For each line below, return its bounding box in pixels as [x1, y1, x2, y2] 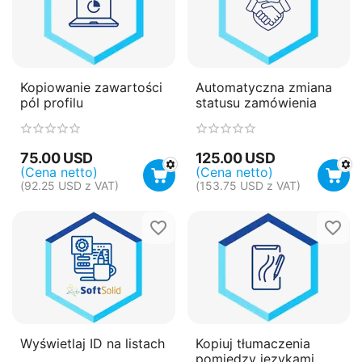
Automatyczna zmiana [195, 78, 332, 95]
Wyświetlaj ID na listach [20, 335, 165, 352]
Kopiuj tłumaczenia [195, 335, 310, 352]
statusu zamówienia [195, 94, 317, 111]
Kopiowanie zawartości [20, 78, 162, 95]
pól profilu [20, 94, 83, 111]
